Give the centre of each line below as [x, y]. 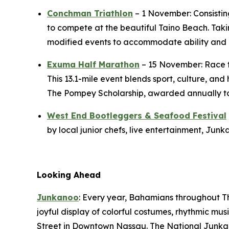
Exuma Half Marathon [93, 64]
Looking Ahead [69, 175]
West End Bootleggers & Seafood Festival [137, 115]
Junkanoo [58, 197]
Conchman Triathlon [90, 13]
